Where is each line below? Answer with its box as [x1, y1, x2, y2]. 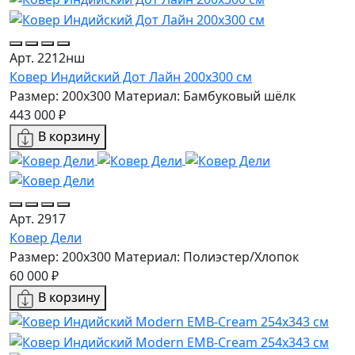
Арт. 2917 [10, 210, 66, 228]
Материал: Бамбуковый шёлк [114, 87, 296, 105]
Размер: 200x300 [10, 87, 111, 105]
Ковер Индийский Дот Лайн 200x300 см [10, 68, 252, 86]
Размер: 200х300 [10, 248, 111, 266]
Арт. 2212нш [10, 49, 85, 67]
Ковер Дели [10, 229, 82, 247]
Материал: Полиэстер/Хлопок [114, 248, 299, 266]
